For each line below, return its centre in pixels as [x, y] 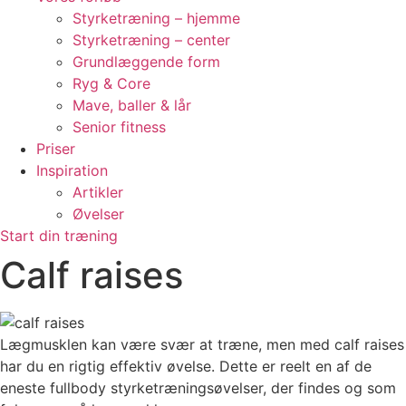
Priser [56, 149]
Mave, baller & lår [132, 105]
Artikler [98, 192]
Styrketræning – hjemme [156, 18]
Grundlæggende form [146, 62]
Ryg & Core [111, 83]
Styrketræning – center [151, 40]
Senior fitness [119, 127]
